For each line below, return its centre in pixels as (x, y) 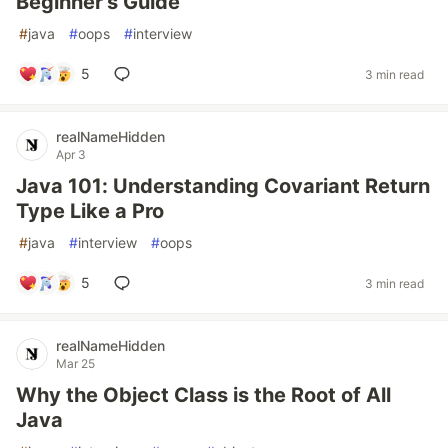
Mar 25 (75, 363)
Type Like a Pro (90, 211)
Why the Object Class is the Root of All (203, 395)
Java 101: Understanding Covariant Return (223, 186)
